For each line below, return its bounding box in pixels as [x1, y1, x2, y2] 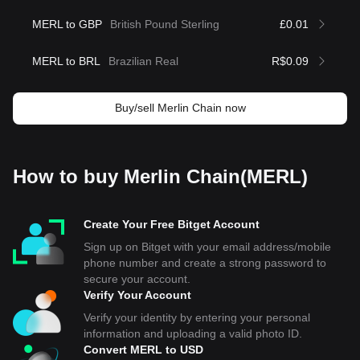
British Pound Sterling [110, 18, 219, 31]
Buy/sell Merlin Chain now [114, 101, 246, 114]
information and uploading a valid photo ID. [84, 327, 302, 340]
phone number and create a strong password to [84, 256, 326, 269]
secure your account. [84, 272, 190, 285]
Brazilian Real [108, 55, 178, 67]
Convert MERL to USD [84, 343, 203, 356]
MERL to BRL [32, 55, 100, 67]
